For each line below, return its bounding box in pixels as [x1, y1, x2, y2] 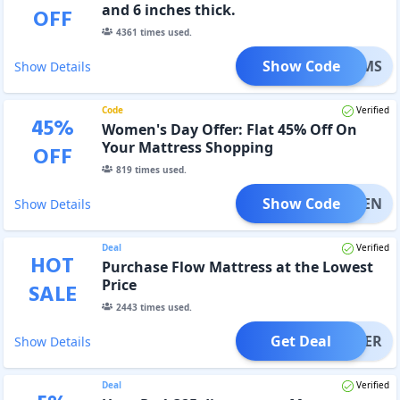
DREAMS [322, 55, 382, 76]
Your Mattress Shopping [101, 137, 273, 157]
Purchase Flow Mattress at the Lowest [101, 256, 373, 277]
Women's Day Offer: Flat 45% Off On [101, 119, 357, 139]
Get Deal [271, 330, 332, 351]
